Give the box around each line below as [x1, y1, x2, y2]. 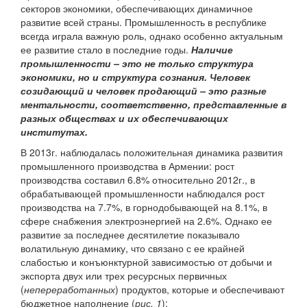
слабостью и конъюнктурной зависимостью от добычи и [21, 255, 272, 269]
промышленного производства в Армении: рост [21, 159, 234, 173]
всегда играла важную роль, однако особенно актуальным [21, 29, 283, 43]
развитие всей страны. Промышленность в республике [21, 15, 267, 29]
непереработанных [24, 282, 115, 297]
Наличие [191, 42, 233, 57]
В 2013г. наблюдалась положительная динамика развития [21, 145, 283, 160]
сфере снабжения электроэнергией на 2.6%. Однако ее [21, 214, 272, 228]
